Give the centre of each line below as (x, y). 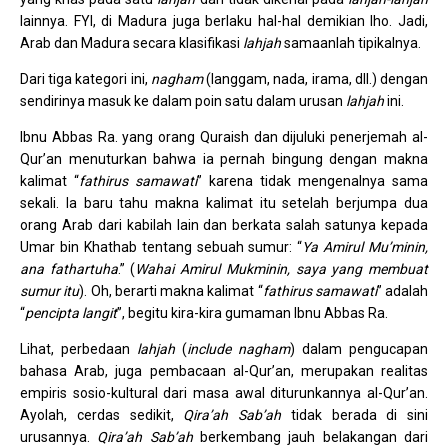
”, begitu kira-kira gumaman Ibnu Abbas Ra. (252, 313)
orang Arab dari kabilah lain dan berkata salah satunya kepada (224, 225)
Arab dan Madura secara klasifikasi (131, 43)
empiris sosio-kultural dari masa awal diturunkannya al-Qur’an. (224, 393)
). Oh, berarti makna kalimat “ (171, 291)
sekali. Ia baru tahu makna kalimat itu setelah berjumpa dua (224, 203)
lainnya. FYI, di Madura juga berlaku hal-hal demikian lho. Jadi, (224, 21)
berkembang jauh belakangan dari (310, 437)
